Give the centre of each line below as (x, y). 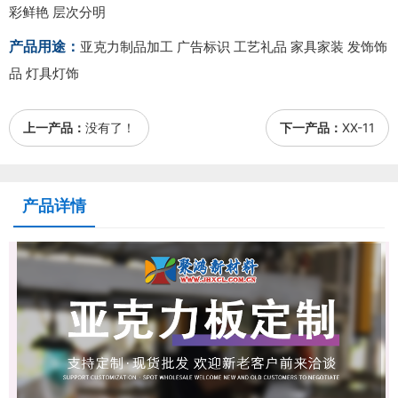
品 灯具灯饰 (44, 74)
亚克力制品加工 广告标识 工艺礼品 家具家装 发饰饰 (234, 47)
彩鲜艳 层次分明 (57, 12)
